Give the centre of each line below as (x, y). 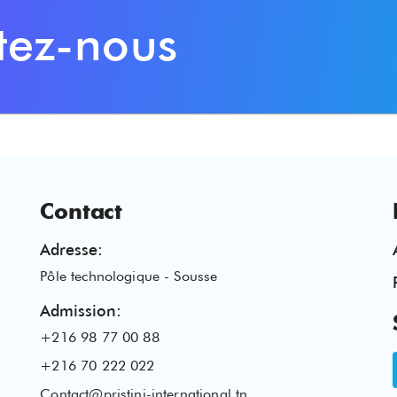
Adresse (69, 249)
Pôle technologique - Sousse (129, 276)
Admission (78, 310)
